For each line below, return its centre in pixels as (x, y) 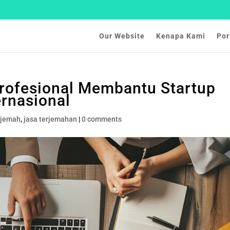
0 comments (102, 119)
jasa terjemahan (51, 119)
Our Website (122, 36)
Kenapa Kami (181, 36)
